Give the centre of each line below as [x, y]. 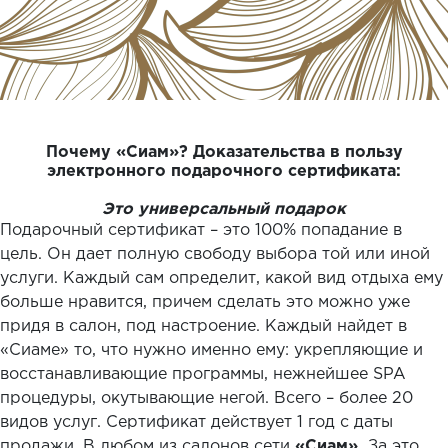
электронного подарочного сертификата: [224, 171]
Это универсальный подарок [224, 209]
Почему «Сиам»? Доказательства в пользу [224, 152]
